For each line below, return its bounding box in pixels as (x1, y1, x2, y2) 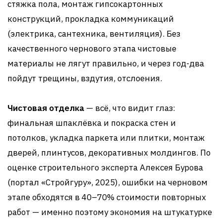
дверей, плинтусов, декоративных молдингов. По (7, 147, 211, 158)
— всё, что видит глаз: (84, 102, 175, 113)
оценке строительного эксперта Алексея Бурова (7, 162, 203, 173)
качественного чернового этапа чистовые (7, 43, 176, 54)
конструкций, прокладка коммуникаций (7, 13, 174, 24)
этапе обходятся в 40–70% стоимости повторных (7, 191, 206, 203)
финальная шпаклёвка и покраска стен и (7, 117, 176, 128)
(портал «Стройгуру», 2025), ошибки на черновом (7, 176, 208, 188)
